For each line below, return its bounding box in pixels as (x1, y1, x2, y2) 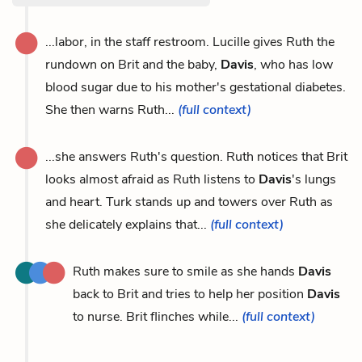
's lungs (292, 170, 336, 188)
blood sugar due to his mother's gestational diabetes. (45, 78, 346, 96)
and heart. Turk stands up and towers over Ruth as (45, 192, 333, 211)
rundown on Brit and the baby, (45, 55, 221, 74)
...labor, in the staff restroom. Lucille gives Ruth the (45, 32, 335, 51)
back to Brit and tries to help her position (73, 284, 307, 303)
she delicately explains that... (45, 215, 210, 234)
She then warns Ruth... (45, 100, 178, 119)
